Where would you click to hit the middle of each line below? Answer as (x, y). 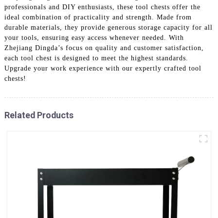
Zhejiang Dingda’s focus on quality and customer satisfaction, (104, 48)
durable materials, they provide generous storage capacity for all (108, 27)
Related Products (39, 115)
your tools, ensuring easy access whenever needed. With (94, 37)
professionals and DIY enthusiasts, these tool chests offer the (102, 7)
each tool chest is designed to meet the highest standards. (96, 58)
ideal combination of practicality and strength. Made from (98, 17)
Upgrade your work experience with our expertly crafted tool (103, 68)
